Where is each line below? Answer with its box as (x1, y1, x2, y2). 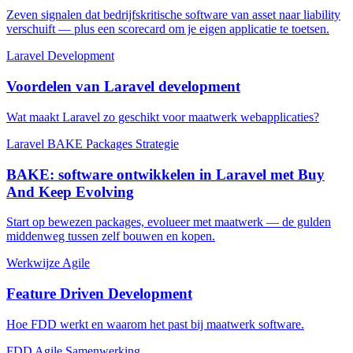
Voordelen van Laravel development (6, 78, 240, 95)
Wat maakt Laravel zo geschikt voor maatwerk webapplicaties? (6, 110, 319, 124)
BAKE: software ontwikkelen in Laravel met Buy (6, 165, 325, 183)
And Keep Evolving (6, 183, 134, 200)
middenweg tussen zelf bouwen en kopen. (6, 229, 215, 243)
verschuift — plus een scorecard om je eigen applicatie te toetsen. (6, 22, 329, 36)
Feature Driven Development (6, 285, 192, 303)
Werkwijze (6, 256, 60, 270)
